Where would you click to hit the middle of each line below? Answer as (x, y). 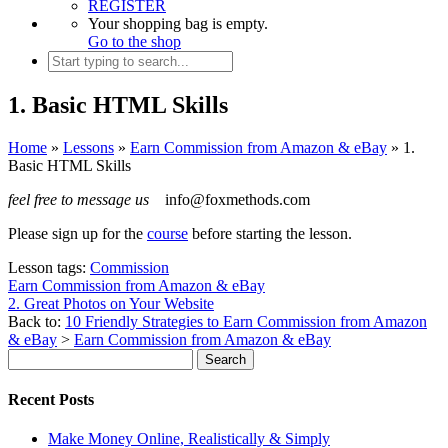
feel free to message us (78, 199)
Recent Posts (51, 400)
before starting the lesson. (270, 233)
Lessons (88, 147)
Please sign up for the (77, 233)
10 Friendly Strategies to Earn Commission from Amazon (246, 321)
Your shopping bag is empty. (178, 23)
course (167, 233)
